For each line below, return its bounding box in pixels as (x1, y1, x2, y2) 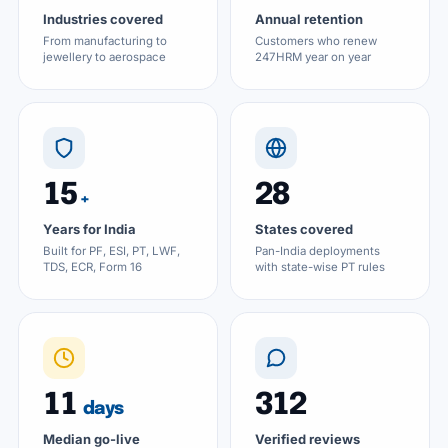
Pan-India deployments (255, 244, 380, 258)
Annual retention (255, 11, 363, 27)
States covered (255, 221, 353, 237)
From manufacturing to (43, 34, 167, 48)
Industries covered (43, 11, 163, 27)
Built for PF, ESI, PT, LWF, (43, 244, 180, 258)
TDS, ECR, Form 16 (43, 260, 142, 274)
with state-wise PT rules (255, 260, 385, 274)
